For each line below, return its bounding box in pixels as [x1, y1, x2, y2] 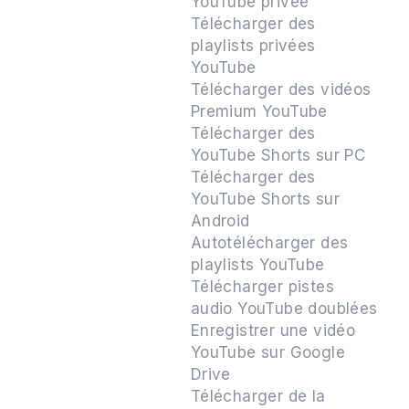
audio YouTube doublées [190, 299, 378, 318]
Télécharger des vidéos [190, 80, 372, 99]
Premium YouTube [190, 102, 328, 121]
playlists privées [190, 37, 316, 55]
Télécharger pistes [190, 278, 335, 296]
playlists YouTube [190, 256, 325, 274]
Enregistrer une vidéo [190, 321, 356, 340]
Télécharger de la [190, 387, 326, 405]
